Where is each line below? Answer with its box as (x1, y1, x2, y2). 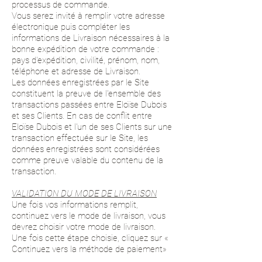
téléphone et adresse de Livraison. (12, 66, 140, 77)
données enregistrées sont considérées (12, 144, 160, 154)
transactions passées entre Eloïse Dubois (12, 99, 167, 110)
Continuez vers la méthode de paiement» (12, 244, 167, 254)
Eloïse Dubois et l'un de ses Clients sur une (12, 122, 172, 132)
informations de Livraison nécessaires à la (12, 33, 170, 43)
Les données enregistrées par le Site (12, 77, 149, 88)
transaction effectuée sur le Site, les (12, 133, 148, 143)
